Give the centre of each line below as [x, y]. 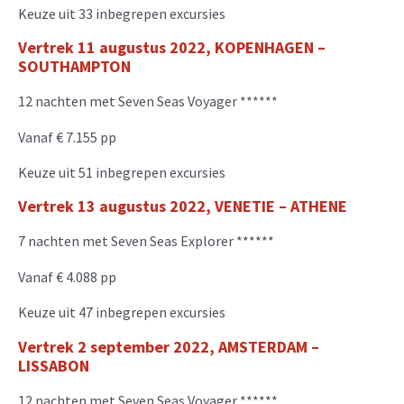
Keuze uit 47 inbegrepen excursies [123, 312]
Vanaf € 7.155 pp [67, 137]
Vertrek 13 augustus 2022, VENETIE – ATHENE [183, 207]
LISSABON [54, 365]
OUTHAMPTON [79, 67]
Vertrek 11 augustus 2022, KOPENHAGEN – [172, 48]
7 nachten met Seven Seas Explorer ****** [146, 241]
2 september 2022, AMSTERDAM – [198, 346]
